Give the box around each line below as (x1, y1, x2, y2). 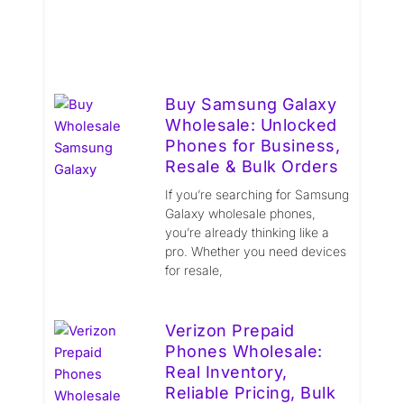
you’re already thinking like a (165, 224, 330, 240)
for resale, (165, 262, 224, 278)
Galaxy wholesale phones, (165, 205, 317, 221)
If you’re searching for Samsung (165, 186, 350, 202)
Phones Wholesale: (165, 341, 323, 361)
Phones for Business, (165, 135, 341, 155)
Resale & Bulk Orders (165, 156, 339, 176)
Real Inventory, (165, 362, 288, 381)
